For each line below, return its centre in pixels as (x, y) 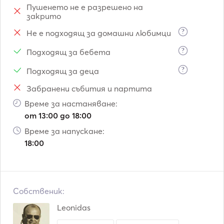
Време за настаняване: (71, 103)
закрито (44, 16)
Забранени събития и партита (89, 88)
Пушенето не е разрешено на (85, 7)
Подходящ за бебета (68, 52)
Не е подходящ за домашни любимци (99, 33)
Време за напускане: (64, 131)
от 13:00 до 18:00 (58, 115)
